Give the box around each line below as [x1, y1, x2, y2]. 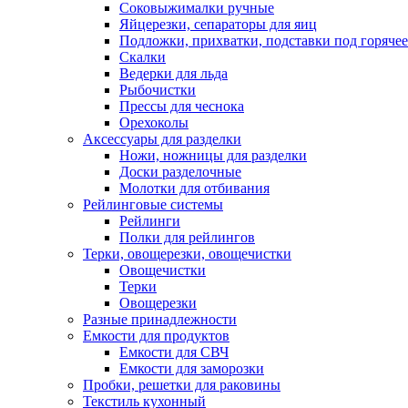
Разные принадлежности [83, 311, 237, 327]
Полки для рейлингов [119, 229, 255, 245]
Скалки [119, 49, 166, 65]
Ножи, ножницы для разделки [119, 148, 307, 163]
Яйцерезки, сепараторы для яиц [119, 16, 317, 32]
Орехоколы [119, 115, 189, 130]
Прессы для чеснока [119, 98, 244, 114]
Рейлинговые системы [83, 197, 223, 212]
